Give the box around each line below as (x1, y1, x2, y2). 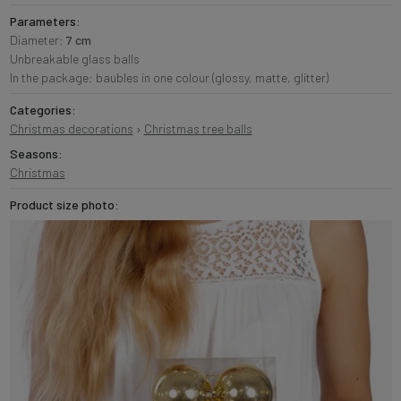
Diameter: (9, 31, 66, 47)
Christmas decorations (9, 120, 133, 136)
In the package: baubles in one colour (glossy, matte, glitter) (9, 69, 328, 85)
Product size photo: (9, 196, 119, 212)
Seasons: (9, 145, 63, 161)
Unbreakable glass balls (9, 50, 140, 66)
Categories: (9, 101, 76, 117)
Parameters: (9, 13, 81, 29)
